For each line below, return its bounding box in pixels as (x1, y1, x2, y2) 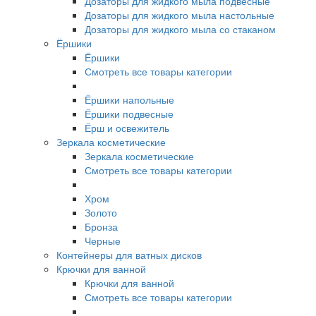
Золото (85, 205, 117, 219)
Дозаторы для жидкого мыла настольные (85, 7, 274, 22)
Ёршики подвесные (85, 106, 174, 121)
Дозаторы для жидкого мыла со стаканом (85, 21, 276, 36)
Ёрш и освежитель (85, 120, 169, 135)
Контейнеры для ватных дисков (56, 247, 202, 262)
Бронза (85, 219, 118, 233)
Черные (85, 233, 121, 248)
